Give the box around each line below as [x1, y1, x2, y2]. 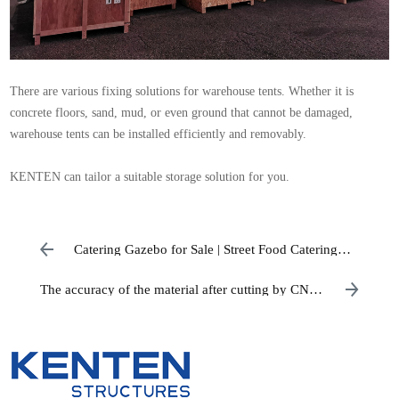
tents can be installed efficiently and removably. [66, 127, 307, 142]
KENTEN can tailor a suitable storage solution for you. [10, 170, 290, 184]
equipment [39, 295, 99, 310]
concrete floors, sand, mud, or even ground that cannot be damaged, [10, 106, 354, 120]
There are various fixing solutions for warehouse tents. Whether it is [10, 85, 354, 99]
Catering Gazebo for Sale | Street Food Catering [74, 242, 338, 257]
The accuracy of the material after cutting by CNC [39, 282, 318, 297]
